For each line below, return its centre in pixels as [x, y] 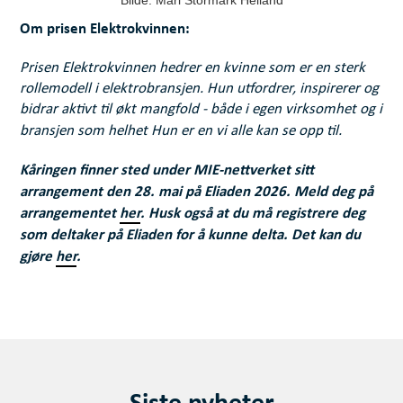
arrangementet [70, 213]
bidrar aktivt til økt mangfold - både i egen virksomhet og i [201, 110]
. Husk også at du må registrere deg [253, 213]
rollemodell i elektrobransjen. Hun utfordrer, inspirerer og [200, 89]
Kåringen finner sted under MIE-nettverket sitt [167, 170]
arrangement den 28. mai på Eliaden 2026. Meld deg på [197, 192]
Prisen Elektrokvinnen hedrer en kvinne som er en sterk [193, 68]
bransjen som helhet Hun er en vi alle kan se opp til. [181, 131]
